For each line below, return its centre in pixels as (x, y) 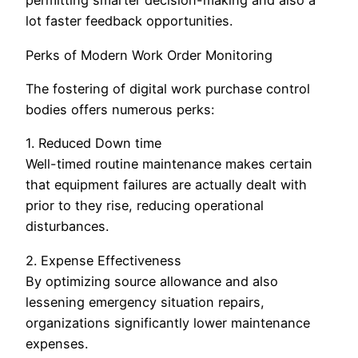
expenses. (57, 343)
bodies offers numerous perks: (120, 110)
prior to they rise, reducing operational (145, 206)
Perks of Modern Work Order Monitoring (149, 55)
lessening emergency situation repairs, (145, 302)
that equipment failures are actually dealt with (166, 185)
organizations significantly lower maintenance (168, 322)
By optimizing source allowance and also (152, 281)
